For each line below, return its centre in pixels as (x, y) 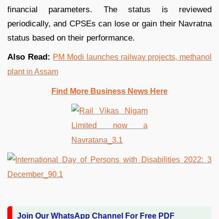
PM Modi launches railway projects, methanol (132, 57)
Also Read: (30, 57)
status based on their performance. (71, 38)
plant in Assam (33, 72)
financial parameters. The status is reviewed (109, 10)
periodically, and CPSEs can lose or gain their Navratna (109, 24)
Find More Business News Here (109, 91)
